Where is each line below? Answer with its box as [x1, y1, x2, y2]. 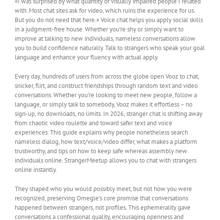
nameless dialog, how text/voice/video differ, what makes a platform [15, 137, 197, 146]
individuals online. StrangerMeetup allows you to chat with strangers [15, 156, 196, 165]
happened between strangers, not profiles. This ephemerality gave [15, 203, 191, 212]
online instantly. [15, 165, 57, 174]
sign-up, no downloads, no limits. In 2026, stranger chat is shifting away [15, 110, 202, 118]
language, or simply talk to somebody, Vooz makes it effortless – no [15, 100, 192, 109]
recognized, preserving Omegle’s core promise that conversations [15, 194, 188, 203]
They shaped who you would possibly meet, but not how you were [15, 185, 192, 193]
